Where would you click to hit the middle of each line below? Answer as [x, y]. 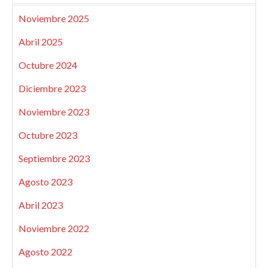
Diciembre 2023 [52, 89]
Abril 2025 [41, 42]
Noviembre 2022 [54, 229]
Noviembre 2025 [54, 19]
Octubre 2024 [48, 65]
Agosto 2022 [45, 252]
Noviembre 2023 [54, 112]
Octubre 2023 [48, 135]
